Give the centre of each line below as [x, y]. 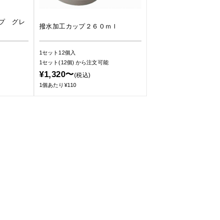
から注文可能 [92, 62]
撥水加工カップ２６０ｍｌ [79, 26]
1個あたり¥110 [58, 85]
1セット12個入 [57, 53]
